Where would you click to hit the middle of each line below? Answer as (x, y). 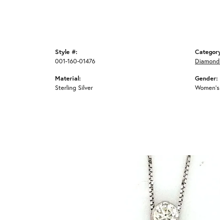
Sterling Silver (74, 88)
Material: (68, 78)
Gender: (206, 78)
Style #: (66, 52)
